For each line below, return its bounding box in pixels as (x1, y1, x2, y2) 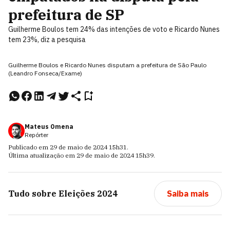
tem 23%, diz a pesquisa (8, 35, 86, 44)
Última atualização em (8, 151, 76, 159)
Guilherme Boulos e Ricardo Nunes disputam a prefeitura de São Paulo (8, 61, 206, 69)
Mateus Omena (25, 123, 73, 130)
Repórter (25, 131, 48, 139)
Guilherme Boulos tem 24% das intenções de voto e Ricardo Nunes (8, 25, 220, 34)
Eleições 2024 (59, 188, 118, 199)
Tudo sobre (8, 188, 56, 199)
